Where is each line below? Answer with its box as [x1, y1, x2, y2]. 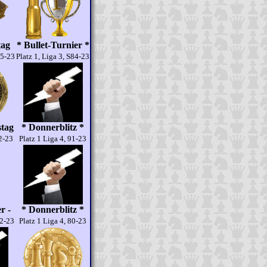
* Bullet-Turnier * [16, 40, 89, 50]
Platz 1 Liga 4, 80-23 [19, 216, 86, 225]
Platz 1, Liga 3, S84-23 [16, 52, 89, 61]
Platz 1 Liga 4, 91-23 [19, 134, 86, 143]
